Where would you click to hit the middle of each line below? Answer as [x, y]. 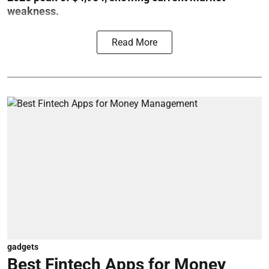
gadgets [23, 247]
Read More [134, 42]
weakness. [33, 11]
